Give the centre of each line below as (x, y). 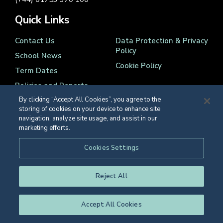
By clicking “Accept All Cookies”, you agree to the (90, 100)
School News (38, 56)
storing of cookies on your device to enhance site (90, 109)
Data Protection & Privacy (162, 41)
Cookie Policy (138, 65)
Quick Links (42, 20)
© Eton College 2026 (46, 157)
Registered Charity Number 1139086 (69, 145)
